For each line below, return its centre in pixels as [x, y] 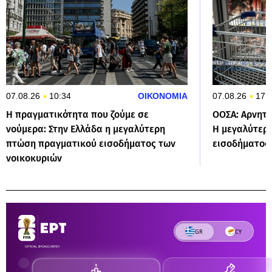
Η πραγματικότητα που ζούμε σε [77, 114]
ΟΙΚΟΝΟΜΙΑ [163, 96]
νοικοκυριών [34, 158]
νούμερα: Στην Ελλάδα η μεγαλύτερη [86, 129]
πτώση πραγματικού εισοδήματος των [91, 143]
